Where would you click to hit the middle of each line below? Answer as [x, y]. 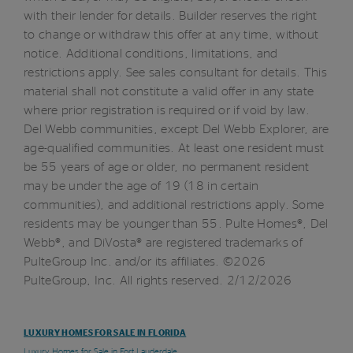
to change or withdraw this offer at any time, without [171, 34]
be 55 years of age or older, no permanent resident [167, 167]
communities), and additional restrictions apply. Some [174, 204]
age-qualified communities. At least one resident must [174, 148]
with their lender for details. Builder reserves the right [171, 15]
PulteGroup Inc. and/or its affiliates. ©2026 [145, 261]
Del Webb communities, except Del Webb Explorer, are [176, 129]
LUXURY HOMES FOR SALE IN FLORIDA [105, 333]
